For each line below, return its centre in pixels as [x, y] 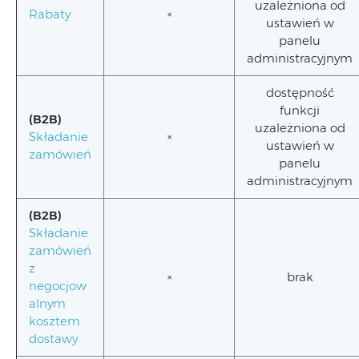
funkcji [300, 110]
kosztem [54, 321]
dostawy [53, 339]
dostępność [300, 93]
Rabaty [50, 14]
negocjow [58, 286]
